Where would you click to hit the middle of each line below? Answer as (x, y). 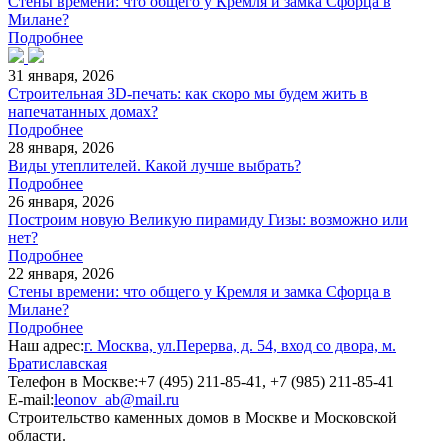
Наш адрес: (46, 346)
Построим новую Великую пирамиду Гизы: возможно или (208, 220)
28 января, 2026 (61, 148)
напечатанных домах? (83, 112)
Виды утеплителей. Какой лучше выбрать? (154, 166)
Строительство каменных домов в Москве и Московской (202, 418)
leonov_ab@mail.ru (116, 400)
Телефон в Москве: (73, 382)
